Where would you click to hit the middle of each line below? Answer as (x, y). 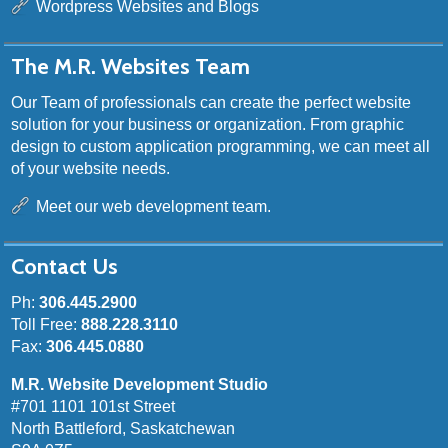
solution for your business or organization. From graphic (208, 125)
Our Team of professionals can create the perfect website (211, 103)
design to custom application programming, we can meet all (221, 147)
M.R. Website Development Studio (140, 385)
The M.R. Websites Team (131, 67)
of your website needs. (91, 169)
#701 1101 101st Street (93, 407)
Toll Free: (46, 325)
